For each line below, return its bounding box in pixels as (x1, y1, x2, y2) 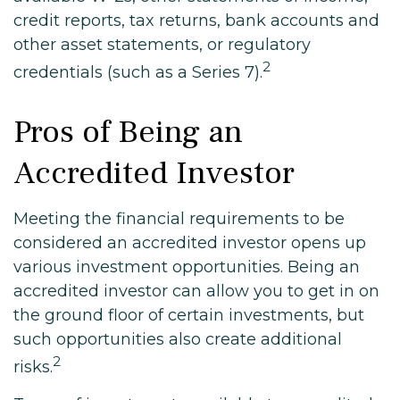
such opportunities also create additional (13, 329, 342, 349)
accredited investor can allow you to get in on (13, 281, 379, 301)
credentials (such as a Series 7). (13, 62, 262, 82)
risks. (13, 357, 53, 377)
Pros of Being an (13, 112, 243, 153)
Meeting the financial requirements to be (13, 209, 345, 229)
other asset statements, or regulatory (13, 35, 311, 54)
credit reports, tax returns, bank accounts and (13, 11, 379, 30)
